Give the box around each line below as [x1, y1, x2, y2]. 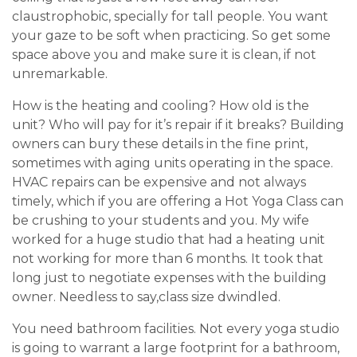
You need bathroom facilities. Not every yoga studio [12, 321, 339, 337]
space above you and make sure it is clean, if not [12, 47, 316, 63]
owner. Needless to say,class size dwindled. [12, 289, 280, 305]
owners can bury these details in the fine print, [12, 136, 308, 152]
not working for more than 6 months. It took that [12, 251, 324, 267]
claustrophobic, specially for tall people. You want [12, 9, 328, 25]
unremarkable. [12, 66, 108, 82]
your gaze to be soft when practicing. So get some [12, 28, 331, 44]
